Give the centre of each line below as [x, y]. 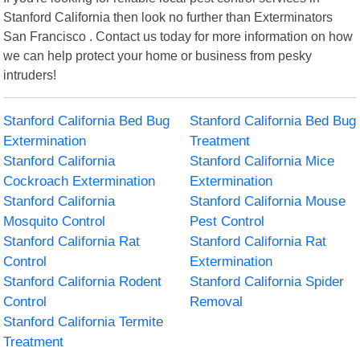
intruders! [30, 74]
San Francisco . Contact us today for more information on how [178, 36]
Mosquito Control [55, 221]
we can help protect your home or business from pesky [158, 55]
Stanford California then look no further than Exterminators [168, 16]
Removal [216, 301]
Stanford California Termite [84, 321]
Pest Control [227, 221]
